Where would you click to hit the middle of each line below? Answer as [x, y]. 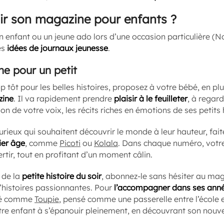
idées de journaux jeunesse [57, 48]
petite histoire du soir [62, 176]
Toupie [47, 199]
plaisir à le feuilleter [151, 98]
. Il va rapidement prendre [64, 98]
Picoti [70, 143]
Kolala [106, 143]
